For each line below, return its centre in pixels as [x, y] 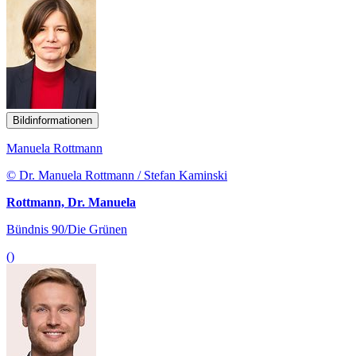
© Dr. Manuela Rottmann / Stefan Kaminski [117, 175]
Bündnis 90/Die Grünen [67, 229]
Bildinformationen [52, 120]
